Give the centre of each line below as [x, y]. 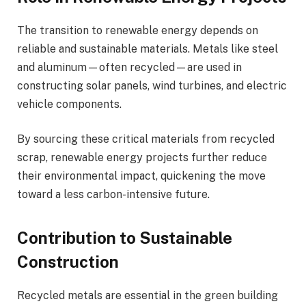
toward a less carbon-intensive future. [113, 195]
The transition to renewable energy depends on [138, 30]
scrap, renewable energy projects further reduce [142, 158]
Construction [68, 261]
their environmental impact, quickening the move [141, 176]
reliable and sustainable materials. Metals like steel [148, 48]
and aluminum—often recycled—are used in [129, 67]
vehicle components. [71, 104]
